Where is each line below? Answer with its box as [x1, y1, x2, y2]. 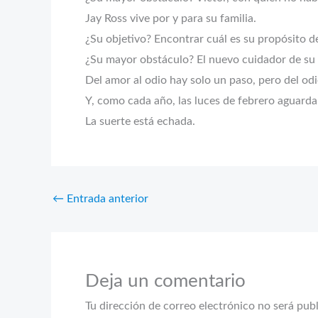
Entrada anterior [64, 193, 148, 204]
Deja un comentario [85, 272, 246, 290]
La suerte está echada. [85, 116, 195, 127]
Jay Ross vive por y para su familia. [85, 13, 256, 24]
